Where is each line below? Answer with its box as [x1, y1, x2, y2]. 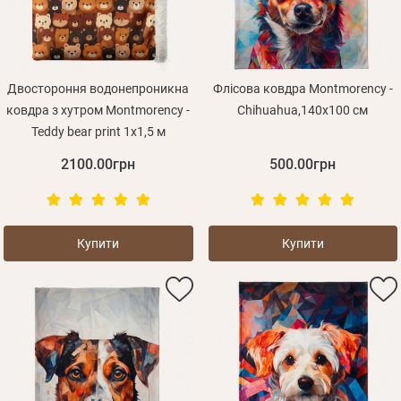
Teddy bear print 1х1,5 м [30, 124, 166, 140]
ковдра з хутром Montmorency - [6, 103, 191, 118]
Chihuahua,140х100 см [237, 103, 369, 118]
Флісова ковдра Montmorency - [212, 81, 393, 97]
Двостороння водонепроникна [7, 81, 190, 97]
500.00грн [269, 156, 337, 174]
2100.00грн [61, 156, 136, 174]
